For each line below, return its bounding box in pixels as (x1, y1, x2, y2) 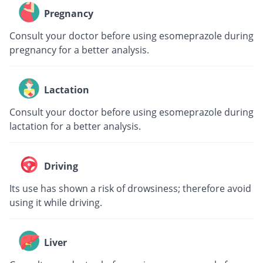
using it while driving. (9, 195, 102, 209)
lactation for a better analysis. (9, 119, 141, 133)
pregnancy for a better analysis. (9, 43, 149, 56)
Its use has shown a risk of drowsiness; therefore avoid (9, 181, 251, 195)
